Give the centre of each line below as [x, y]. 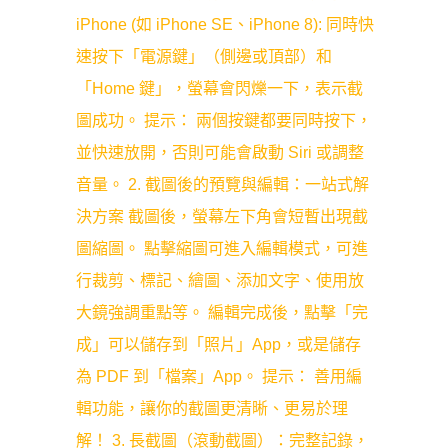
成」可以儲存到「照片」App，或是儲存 [218, 344]
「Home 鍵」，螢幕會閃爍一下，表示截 [219, 88]
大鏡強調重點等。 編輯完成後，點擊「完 [222, 312]
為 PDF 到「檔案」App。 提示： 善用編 [219, 376]
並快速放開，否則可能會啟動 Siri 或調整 [220, 152]
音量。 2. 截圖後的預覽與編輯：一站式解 [222, 184]
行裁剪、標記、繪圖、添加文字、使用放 [220, 280]
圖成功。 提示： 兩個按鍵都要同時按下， [224, 120]
